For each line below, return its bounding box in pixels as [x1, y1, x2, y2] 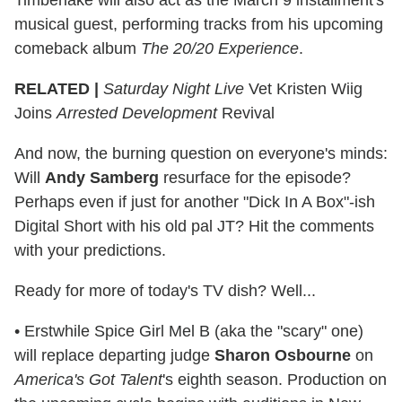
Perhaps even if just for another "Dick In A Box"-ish [14, 192, 375, 211]
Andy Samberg [45, 168, 159, 187]
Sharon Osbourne [214, 345, 351, 364]
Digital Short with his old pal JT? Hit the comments [14, 216, 374, 235]
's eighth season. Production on [162, 370, 387, 389]
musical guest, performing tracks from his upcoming [14, 14, 383, 33]
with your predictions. [14, 240, 166, 259]
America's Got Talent [14, 370, 162, 389]
